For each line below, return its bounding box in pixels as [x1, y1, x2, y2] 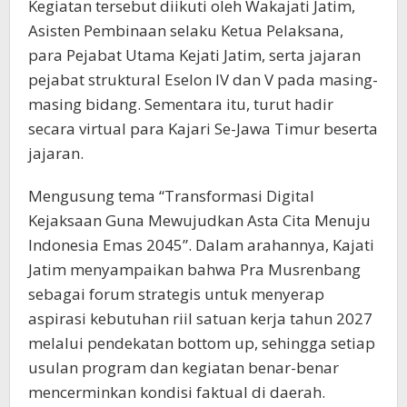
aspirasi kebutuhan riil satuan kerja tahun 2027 [28, 307, 372, 329]
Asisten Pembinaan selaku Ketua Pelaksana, [28, 19, 343, 41]
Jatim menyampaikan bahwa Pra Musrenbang [28, 258, 361, 280]
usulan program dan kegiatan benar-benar [28, 356, 339, 378]
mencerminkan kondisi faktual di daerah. [28, 381, 325, 402]
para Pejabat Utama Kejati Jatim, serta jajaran [28, 44, 361, 65]
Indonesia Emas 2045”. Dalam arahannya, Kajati [28, 233, 374, 255]
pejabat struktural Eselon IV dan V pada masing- [28, 68, 378, 90]
